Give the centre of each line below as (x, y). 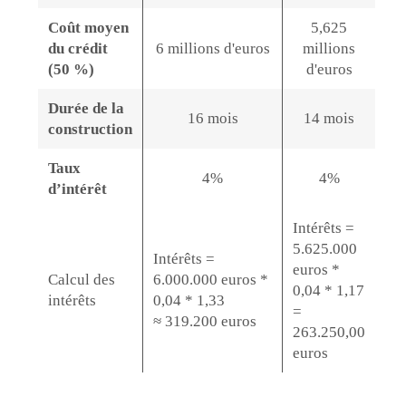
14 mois (329, 119)
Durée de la (86, 109)
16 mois (213, 119)
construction (90, 130)
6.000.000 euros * (210, 280)
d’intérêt (77, 189)
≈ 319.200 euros (204, 322)
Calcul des (81, 280)
